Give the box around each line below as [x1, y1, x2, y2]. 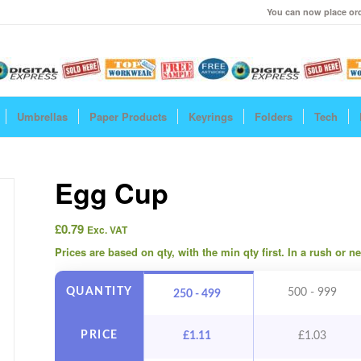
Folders [255, 109, 293, 124]
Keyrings [189, 109, 233, 124]
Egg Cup [55, 173, 169, 212]
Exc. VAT [87, 222, 128, 237]
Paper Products [89, 109, 167, 124]
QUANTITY [65, 286, 133, 297]
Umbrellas [17, 109, 68, 124]
